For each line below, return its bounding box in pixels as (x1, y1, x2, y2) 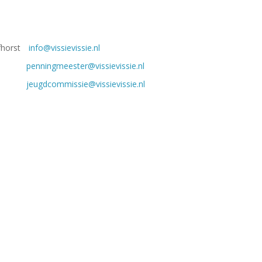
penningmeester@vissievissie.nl (26, 60, 144, 71)
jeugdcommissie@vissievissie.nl (26, 78, 145, 89)
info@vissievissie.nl (29, 42, 100, 53)
